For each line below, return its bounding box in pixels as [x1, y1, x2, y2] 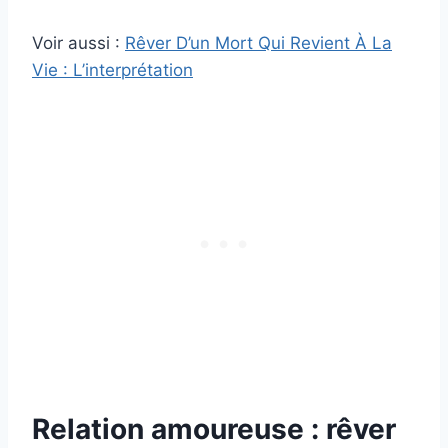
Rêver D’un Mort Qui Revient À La [125, 33, 392, 54]
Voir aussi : [32, 33, 125, 54]
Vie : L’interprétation [32, 60, 193, 81]
